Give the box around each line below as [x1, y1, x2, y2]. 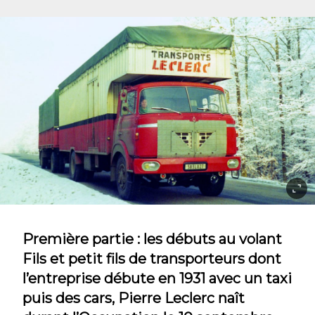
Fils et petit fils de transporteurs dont [22, 250, 281, 267]
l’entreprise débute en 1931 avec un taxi [22, 269, 292, 287]
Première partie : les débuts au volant [22, 230, 282, 247]
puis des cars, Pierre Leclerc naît [22, 289, 245, 307]
